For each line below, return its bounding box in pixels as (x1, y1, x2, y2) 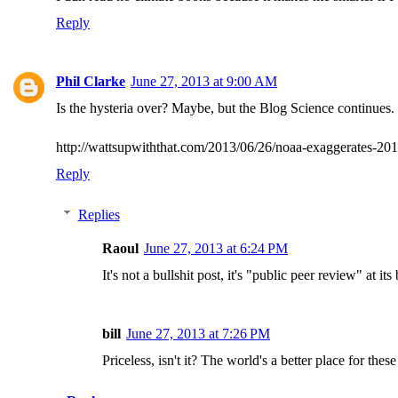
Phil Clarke (56, 74, 125, 89)
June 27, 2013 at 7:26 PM (126, 326, 270, 341)
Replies (77, 207, 120, 222)
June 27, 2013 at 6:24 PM (144, 241, 288, 256)
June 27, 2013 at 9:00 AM (131, 74, 277, 89)
